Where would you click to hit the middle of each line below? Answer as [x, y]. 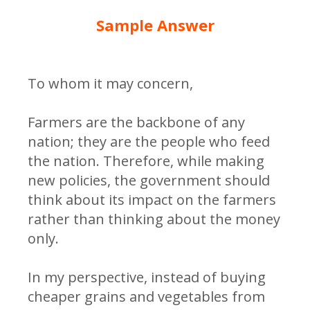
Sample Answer [155, 25]
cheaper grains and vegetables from [146, 296]
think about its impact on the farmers [152, 199]
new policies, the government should [149, 180]
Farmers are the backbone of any [136, 122]
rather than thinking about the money [154, 219]
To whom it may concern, [110, 83]
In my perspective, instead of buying [147, 277]
